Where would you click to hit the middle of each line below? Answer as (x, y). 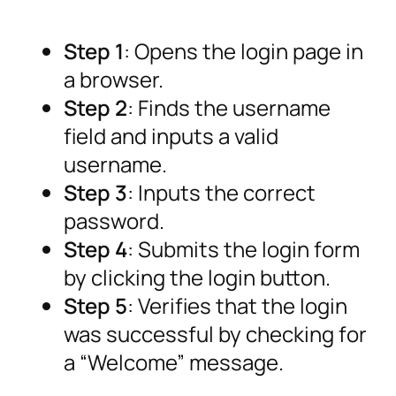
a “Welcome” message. (174, 362)
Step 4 (95, 249)
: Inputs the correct (221, 193)
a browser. (114, 80)
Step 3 (95, 193)
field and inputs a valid (171, 136)
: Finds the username (229, 108)
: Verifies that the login (237, 306)
